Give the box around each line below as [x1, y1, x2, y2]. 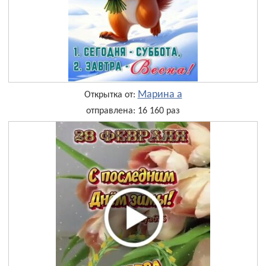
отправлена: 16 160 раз [86, 106, 180, 116]
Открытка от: [84, 90, 138, 100]
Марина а [137, 89, 182, 101]
